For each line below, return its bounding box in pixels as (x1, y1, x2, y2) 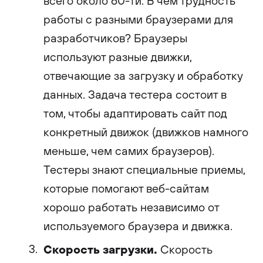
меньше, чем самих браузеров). (43, 143, 214, 158)
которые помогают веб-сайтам (43, 181, 209, 195)
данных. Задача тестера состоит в (43, 87, 227, 102)
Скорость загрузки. (43, 241, 157, 257)
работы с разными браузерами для (43, 12, 233, 26)
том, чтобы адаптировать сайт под (43, 106, 227, 120)
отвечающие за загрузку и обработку (43, 68, 242, 83)
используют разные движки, (43, 49, 192, 64)
